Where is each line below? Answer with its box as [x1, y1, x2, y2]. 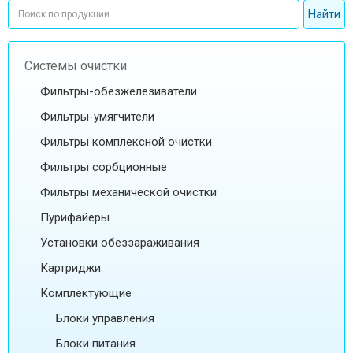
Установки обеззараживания [40, 236, 199, 251]
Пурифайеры [40, 210, 110, 225]
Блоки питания [56, 336, 136, 351]
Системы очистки [24, 58, 127, 74]
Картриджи [40, 261, 101, 276]
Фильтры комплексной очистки [40, 135, 212, 150]
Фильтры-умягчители [40, 110, 154, 124]
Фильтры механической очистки [40, 185, 217, 200]
